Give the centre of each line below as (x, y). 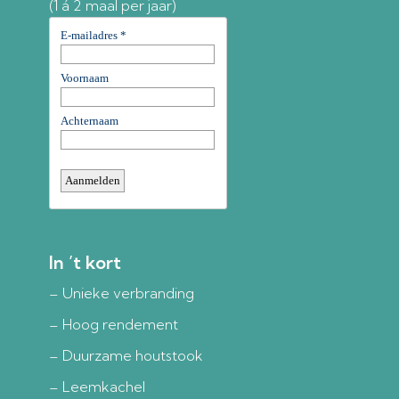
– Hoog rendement (114, 325)
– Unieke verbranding (122, 293)
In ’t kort (85, 263)
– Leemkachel (97, 387)
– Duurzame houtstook (126, 356)
